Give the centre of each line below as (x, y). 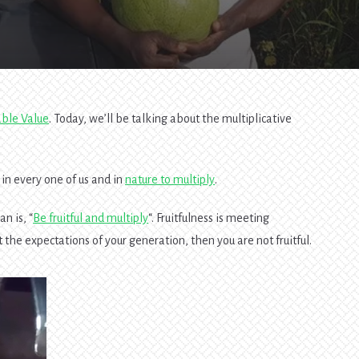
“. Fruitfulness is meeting (209, 218)
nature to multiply (170, 180)
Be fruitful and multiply (91, 218)
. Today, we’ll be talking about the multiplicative (171, 119)
